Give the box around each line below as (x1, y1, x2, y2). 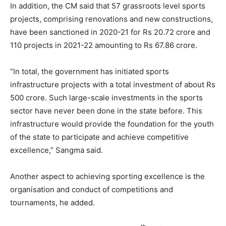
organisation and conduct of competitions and (10, 185, 173, 194)
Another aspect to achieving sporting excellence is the (10, 172, 205, 181)
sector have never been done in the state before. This (10, 106, 202, 116)
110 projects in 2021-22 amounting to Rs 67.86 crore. (10, 40, 197, 50)
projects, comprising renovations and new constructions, (10, 14, 213, 24)
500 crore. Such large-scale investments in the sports (10, 93, 203, 102)
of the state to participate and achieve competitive (10, 132, 189, 142)
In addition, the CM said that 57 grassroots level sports (10, 1, 205, 11)
